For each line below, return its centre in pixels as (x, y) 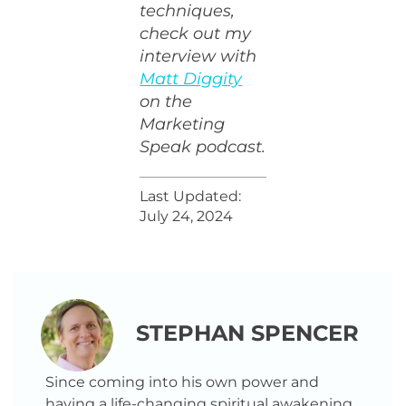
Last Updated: (191, 196)
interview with (198, 56)
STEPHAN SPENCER (247, 333)
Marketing (183, 124)
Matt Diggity (191, 79)
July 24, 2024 (187, 216)
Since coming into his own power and (182, 382)
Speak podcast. (203, 147)
